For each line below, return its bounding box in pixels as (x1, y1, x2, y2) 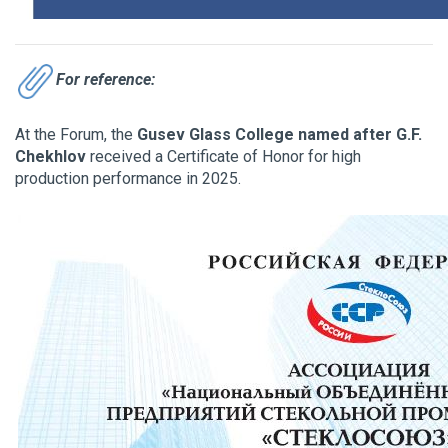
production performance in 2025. (15, 168, 241, 188)
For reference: (56, 69, 155, 89)
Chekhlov (15, 146, 86, 166)
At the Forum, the (15, 124, 137, 144)
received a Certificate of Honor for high (86, 146, 361, 166)
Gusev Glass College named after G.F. (137, 124, 422, 144)
